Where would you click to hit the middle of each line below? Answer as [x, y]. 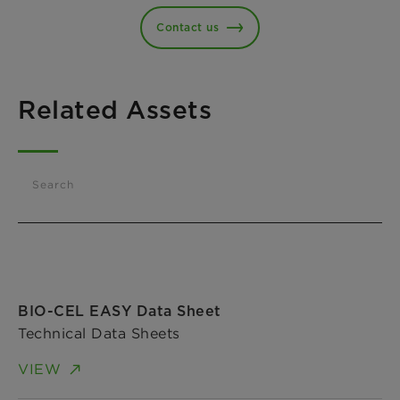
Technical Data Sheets [99, 333]
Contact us [187, 27]
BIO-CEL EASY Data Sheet [120, 311]
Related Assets [115, 109]
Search [53, 184]
